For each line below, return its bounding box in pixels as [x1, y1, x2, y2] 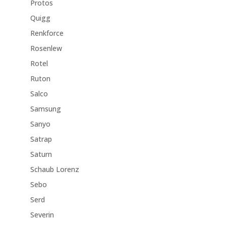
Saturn [30, 149, 52, 159]
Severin [30, 210, 54, 220]
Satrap [30, 134, 52, 144]
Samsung [30, 104, 61, 114]
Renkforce [30, 28, 64, 38]
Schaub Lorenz [30, 164, 79, 175]
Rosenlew [30, 43, 62, 53]
